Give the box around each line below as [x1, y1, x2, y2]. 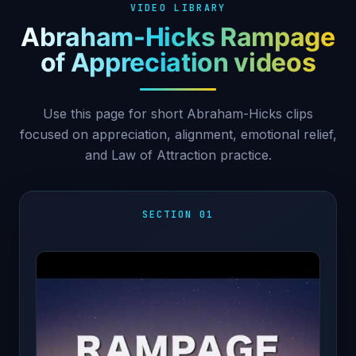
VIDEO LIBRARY [130, 2, 226, 14]
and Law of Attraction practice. [84, 146, 272, 163]
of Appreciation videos [40, 46, 316, 78]
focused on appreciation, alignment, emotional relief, [19, 126, 337, 142]
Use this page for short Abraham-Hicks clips [43, 105, 313, 122]
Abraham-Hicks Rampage [21, 21, 335, 52]
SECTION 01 [141, 207, 215, 220]
